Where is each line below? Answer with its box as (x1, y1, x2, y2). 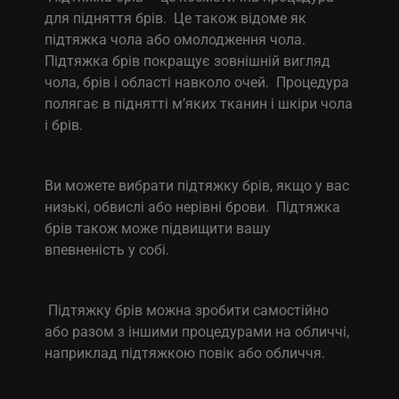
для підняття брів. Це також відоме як (45, 9, 307, 27)
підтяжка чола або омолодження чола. (45, 30, 310, 48)
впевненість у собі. (45, 240, 170, 258)
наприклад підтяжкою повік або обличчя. (45, 344, 326, 362)
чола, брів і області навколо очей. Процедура (45, 73, 350, 91)
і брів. (45, 116, 84, 134)
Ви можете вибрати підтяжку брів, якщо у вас (45, 176, 350, 194)
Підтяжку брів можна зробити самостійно (45, 301, 330, 319)
